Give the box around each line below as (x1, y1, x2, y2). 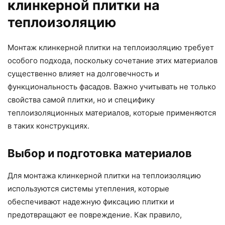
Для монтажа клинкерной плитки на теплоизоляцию (8, 170, 201, 180)
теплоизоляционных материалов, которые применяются (8, 107, 216, 118)
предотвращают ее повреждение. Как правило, (8, 209, 182, 219)
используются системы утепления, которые (8, 183, 169, 193)
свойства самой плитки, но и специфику (8, 94, 155, 104)
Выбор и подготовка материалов (8, 146, 192, 160)
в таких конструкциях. (8, 121, 89, 131)
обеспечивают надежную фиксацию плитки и (8, 196, 174, 206)
